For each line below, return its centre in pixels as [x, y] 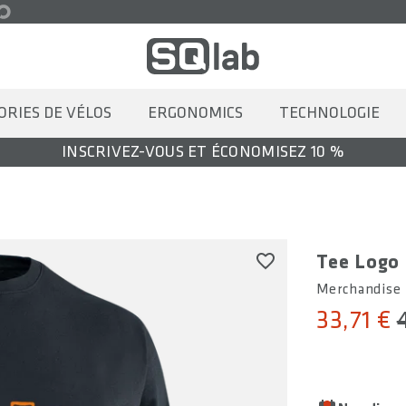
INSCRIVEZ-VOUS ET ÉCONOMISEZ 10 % [203, 152]
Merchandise [359, 290]
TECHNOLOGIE [329, 113]
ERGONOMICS [195, 113]
